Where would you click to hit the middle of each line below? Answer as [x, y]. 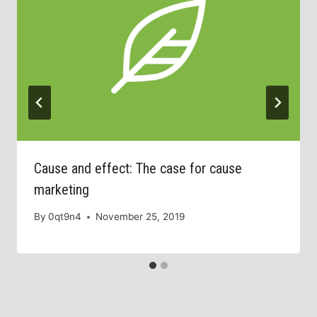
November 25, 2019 [140, 217]
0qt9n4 [65, 217]
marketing [62, 189]
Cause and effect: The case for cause [138, 168]
